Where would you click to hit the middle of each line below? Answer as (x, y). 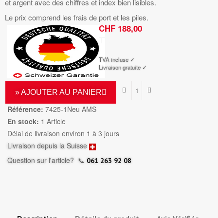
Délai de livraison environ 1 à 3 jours (63, 134)
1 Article (53, 121)
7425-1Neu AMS (71, 109)
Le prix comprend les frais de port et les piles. (77, 18)
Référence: (25, 109)
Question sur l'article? (43, 160)
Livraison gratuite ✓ (123, 67)
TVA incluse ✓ (117, 60)
